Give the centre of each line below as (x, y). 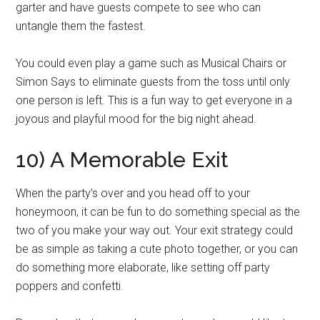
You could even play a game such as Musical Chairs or (151, 63)
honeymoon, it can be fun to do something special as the (158, 211)
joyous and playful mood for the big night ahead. (136, 119)
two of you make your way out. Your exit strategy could (155, 230)
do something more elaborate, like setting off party (143, 267)
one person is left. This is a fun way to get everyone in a (154, 100)
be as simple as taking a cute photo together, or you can (157, 249)
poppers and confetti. (70, 286)
